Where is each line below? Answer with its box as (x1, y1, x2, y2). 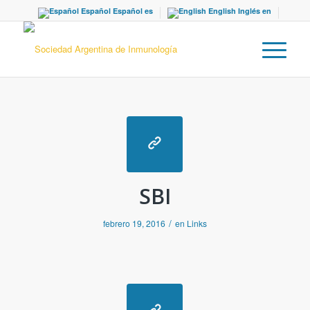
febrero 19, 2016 (102, 217, 165, 229)
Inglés (237, 6, 260, 16)
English (208, 6, 236, 16)
